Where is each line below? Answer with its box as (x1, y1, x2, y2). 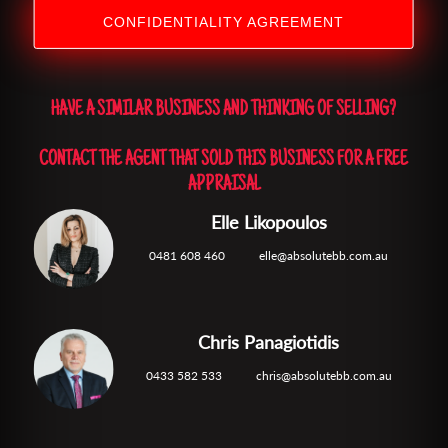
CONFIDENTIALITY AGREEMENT (103, 14, 345, 30)
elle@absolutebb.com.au (259, 247, 389, 263)
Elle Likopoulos (210, 210, 327, 233)
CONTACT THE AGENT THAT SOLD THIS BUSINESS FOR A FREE (39, 149, 409, 172)
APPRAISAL (187, 174, 260, 197)
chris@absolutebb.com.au (255, 367, 392, 383)
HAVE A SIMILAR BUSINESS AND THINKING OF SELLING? (51, 99, 397, 122)
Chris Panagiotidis (198, 330, 340, 353)
